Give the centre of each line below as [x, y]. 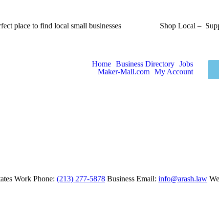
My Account [174, 72]
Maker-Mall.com [124, 72]
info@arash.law [183, 178]
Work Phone [33, 178]
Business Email [131, 178]
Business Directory [145, 64]
